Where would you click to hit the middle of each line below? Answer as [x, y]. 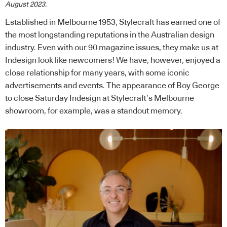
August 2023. [26, 5]
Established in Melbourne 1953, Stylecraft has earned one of [113, 23]
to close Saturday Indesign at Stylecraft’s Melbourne [100, 99]
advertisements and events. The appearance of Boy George [112, 86]
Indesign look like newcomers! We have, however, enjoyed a [113, 61]
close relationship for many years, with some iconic [97, 73]
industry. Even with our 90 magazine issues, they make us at [112, 48]
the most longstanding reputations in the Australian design [110, 35]
